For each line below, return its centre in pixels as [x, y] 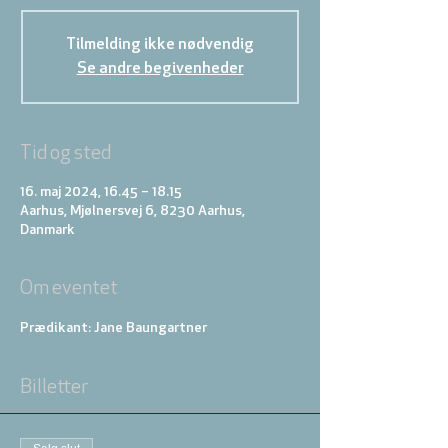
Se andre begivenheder [160, 69]
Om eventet [69, 289]
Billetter [54, 388]
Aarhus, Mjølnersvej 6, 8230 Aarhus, [132, 211]
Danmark [47, 230]
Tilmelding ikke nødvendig [160, 45]
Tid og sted [65, 154]
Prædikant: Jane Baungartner [113, 328]
